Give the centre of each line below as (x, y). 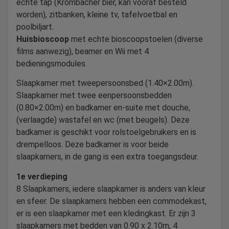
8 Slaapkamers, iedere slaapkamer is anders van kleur (111, 189)
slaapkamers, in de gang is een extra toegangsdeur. (110, 157)
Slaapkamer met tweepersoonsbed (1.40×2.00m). (105, 83)
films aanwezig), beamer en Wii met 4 (83, 51)
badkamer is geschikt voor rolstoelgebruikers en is (106, 132)
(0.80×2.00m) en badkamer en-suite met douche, (103, 108)
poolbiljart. (35, 27)
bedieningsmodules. (52, 63)
